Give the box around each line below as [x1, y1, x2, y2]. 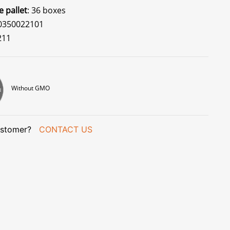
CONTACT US [39, 124, 92, 135]
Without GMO [11, 84, 50, 92]
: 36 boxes [27, 5, 66, 16]
